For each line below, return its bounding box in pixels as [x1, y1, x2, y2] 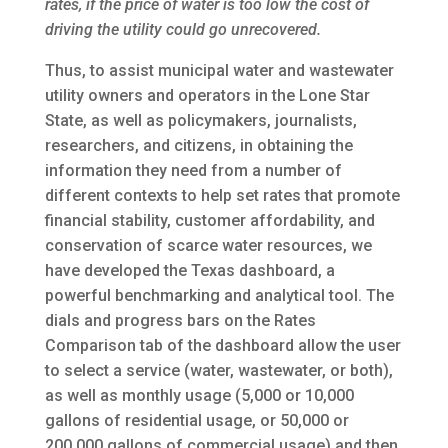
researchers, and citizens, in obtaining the [44, 136, 353, 156]
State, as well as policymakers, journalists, [44, 111, 357, 131]
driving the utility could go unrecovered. [44, 20, 321, 40]
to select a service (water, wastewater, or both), [44, 361, 393, 381]
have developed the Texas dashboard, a [44, 261, 335, 281]
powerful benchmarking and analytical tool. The [44, 286, 394, 306]
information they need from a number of [44, 161, 342, 181]
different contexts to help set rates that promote [44, 186, 400, 206]
